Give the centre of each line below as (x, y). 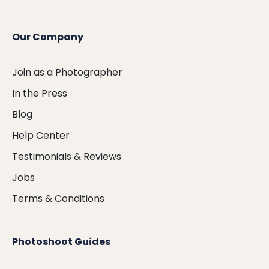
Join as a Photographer (67, 72)
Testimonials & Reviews (67, 156)
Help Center (41, 135)
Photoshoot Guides (61, 241)
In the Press (40, 93)
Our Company (48, 37)
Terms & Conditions (58, 198)
